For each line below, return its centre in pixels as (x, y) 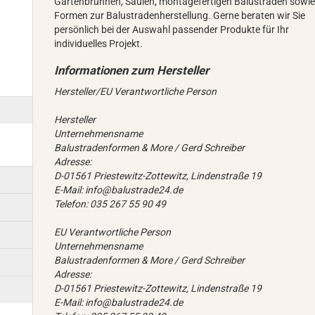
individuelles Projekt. (99, 44)
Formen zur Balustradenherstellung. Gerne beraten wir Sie (180, 15)
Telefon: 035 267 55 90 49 (110, 204)
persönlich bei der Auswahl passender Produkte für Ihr (172, 30)
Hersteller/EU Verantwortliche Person (136, 92)
